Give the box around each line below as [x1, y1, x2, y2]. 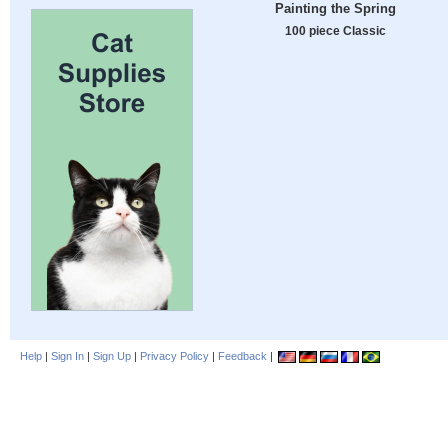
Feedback [218, 350, 267, 362]
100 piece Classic [284, 24, 386, 38]
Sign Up [93, 350, 131, 362]
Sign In [51, 350, 84, 362]
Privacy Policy [140, 350, 209, 362]
